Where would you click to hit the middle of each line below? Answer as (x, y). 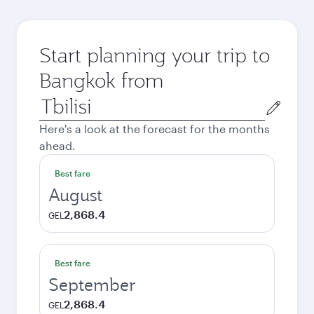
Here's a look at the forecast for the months (155, 129)
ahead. (57, 145)
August (75, 195)
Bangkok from (101, 80)
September (92, 285)
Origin (55, 101)
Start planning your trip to (155, 55)
